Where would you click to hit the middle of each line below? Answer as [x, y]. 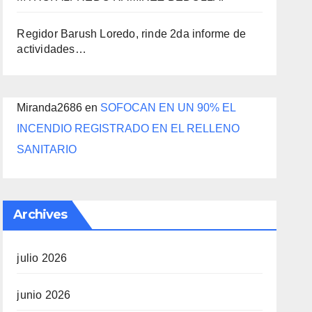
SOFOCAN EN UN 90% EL [168, 108]
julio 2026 [42, 258]
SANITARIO [47, 149]
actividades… [52, 49]
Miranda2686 [50, 108]
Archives [40, 214]
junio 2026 [44, 295]
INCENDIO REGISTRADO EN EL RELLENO [128, 128]
